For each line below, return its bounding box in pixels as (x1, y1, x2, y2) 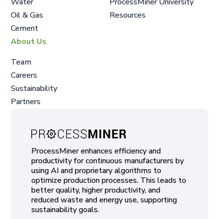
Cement (11, 22, 38, 34)
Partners (11, 96, 41, 107)
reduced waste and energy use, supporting (31, 194, 177, 205)
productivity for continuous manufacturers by (31, 155, 184, 166)
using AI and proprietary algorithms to (31, 165, 161, 176)
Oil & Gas (11, 9, 43, 21)
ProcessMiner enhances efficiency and (31, 145, 161, 156)
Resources (109, 9, 146, 21)
